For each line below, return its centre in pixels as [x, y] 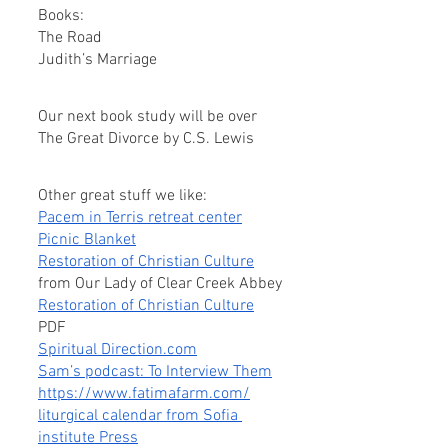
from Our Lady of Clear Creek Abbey [160, 284]
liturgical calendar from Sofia [140, 416]
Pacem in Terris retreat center [140, 218]
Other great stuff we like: [122, 196]
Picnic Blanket [87, 240]
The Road [70, 38]
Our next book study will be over [149, 117]
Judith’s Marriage [97, 60]
